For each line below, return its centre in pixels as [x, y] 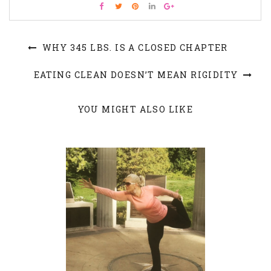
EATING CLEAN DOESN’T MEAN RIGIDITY [137, 74]
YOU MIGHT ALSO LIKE [135, 109]
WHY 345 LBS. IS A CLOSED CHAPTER [134, 47]
